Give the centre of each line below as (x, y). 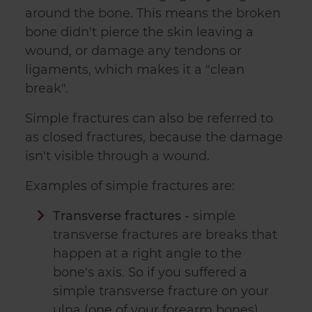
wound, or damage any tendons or (133, 51)
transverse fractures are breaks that (165, 235)
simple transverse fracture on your (161, 291)
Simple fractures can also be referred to (149, 119)
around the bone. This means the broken (153, 14)
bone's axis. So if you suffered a (150, 273)
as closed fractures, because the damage (154, 138)
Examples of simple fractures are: (130, 186)
